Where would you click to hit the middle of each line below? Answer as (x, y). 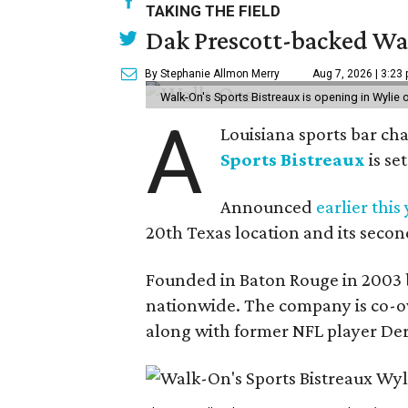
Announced (269, 207)
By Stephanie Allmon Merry (212, 74)
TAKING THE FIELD (213, 11)
